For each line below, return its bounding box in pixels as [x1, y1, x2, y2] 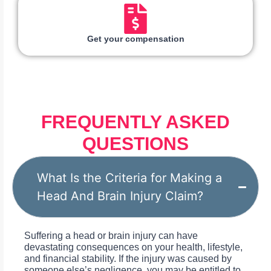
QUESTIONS [82, 134, 189, 154]
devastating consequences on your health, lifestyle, [24, 242, 243, 253]
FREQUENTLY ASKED [41, 112, 230, 132]
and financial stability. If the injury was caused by [24, 253, 232, 264]
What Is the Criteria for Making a [37, 171, 222, 186]
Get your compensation [87, 34, 184, 44]
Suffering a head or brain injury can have [24, 230, 198, 241]
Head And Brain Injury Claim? [37, 189, 203, 204]
